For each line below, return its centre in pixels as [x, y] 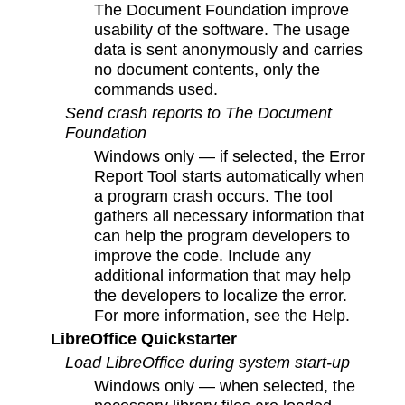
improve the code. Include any [203, 256]
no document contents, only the [207, 70]
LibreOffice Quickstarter [143, 339]
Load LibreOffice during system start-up [207, 363]
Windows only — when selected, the [225, 386]
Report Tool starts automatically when [230, 176]
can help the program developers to [222, 236]
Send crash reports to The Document [198, 113]
